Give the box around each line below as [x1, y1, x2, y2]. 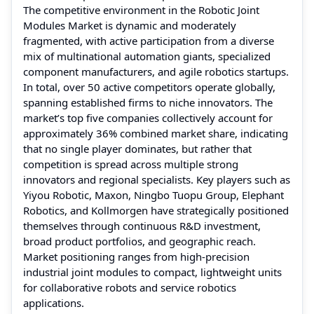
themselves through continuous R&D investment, [23, 218, 261, 233]
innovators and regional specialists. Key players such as [23, 172, 290, 186]
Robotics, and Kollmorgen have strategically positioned [23, 203, 289, 217]
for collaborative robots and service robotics [23, 280, 236, 294]
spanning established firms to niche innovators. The [23, 95, 273, 109]
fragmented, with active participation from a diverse [23, 33, 274, 48]
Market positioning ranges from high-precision [23, 249, 250, 264]
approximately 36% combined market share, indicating [23, 125, 288, 140]
